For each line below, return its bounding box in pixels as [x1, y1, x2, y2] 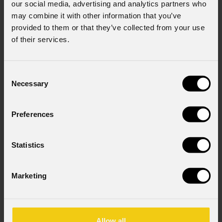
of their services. [11, 35, 69, 44]
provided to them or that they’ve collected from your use [11, 23, 205, 32]
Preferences [11, 110, 54, 118]
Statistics [11, 140, 44, 149]
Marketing [11, 171, 47, 180]
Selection [3, 81, 34, 90]
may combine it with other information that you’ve [11, 11, 181, 20]
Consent [3, 69, 31, 78]
